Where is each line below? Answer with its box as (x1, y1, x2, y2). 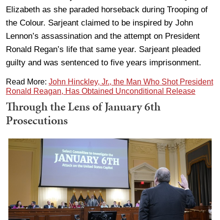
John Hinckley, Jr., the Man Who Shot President (49, 77, 213, 86)
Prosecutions (6, 111, 68, 129)
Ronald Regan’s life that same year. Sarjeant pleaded (6, 44, 200, 54)
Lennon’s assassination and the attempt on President (6, 31, 200, 41)
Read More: (6, 77, 49, 86)
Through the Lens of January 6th (6, 98, 161, 115)
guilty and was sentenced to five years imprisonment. (6, 57, 201, 67)
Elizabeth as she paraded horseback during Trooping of (6, 4, 208, 14)
